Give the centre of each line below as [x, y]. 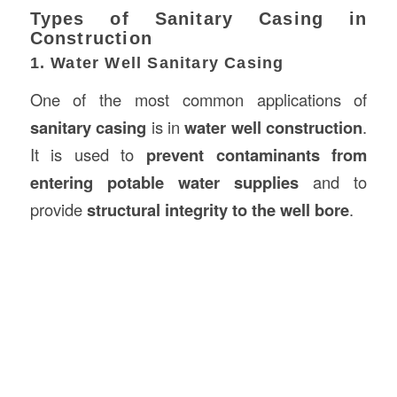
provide [58, 209]
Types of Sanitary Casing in [198, 19]
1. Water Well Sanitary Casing [157, 63]
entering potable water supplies [164, 182]
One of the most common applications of [198, 99]
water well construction [274, 127]
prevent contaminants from [257, 155]
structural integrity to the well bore [218, 210]
